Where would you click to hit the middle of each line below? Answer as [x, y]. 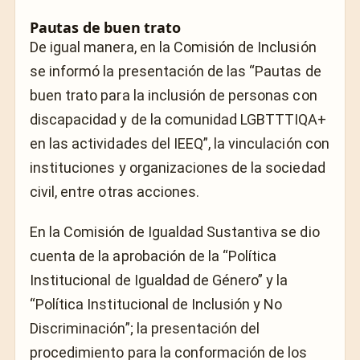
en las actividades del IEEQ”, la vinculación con [180, 143]
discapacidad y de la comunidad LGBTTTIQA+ [178, 119]
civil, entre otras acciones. [115, 191]
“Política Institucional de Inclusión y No [156, 305]
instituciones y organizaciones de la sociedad [178, 167]
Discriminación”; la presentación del [145, 329]
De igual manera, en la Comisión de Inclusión [173, 47]
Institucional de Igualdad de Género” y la [159, 280]
